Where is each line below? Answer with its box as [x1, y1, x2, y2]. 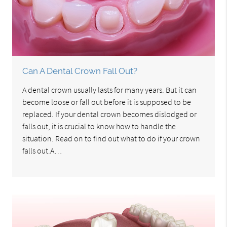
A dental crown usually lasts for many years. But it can [22, 85, 197, 95]
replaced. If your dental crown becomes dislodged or [22, 109, 197, 120]
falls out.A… [22, 145, 62, 156]
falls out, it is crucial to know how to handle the [22, 121, 176, 132]
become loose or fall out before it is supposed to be [22, 97, 192, 107]
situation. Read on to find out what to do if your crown [22, 133, 201, 144]
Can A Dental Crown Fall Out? [22, 66, 138, 77]
